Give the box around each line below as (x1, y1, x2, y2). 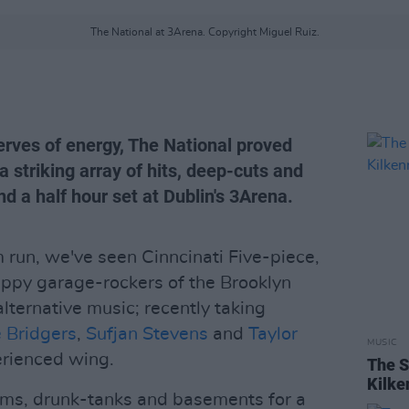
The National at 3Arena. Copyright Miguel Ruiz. (89, 26, 320, 37)
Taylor (248, 325, 298, 343)
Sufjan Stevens (86, 325, 208, 343)
